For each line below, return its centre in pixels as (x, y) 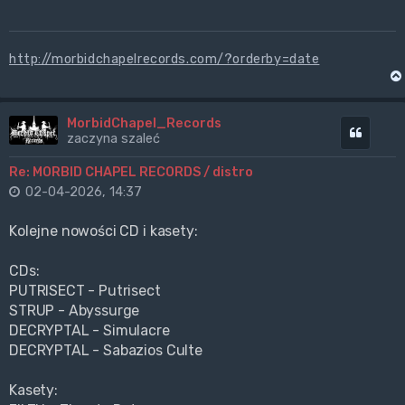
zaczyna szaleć (113, 139)
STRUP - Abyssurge (75, 311)
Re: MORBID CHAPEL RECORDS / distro (131, 172)
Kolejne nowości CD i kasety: (104, 231)
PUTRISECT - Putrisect (85, 291)
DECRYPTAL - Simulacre (89, 331)
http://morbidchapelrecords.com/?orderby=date (165, 59)
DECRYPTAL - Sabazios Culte (106, 351)
